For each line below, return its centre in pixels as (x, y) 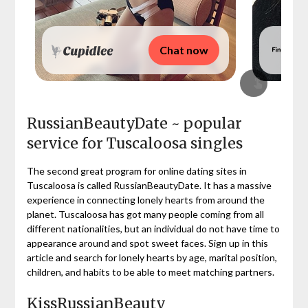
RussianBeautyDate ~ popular (134, 123)
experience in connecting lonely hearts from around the (145, 199)
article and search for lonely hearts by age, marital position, (152, 257)
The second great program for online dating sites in (136, 170)
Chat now (184, 49)
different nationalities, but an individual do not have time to (153, 228)
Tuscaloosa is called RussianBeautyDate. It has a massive (149, 185)
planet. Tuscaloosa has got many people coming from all (145, 214)
